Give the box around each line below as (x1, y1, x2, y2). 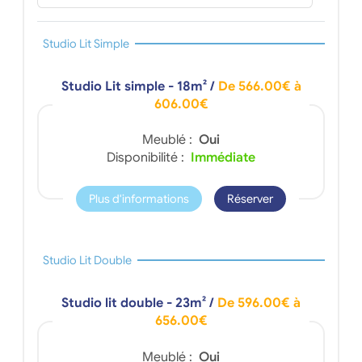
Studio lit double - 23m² (61, 295, 206, 312)
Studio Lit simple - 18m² (61, 78, 207, 95)
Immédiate (191, 149, 255, 166)
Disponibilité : (107, 149, 187, 166)
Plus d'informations (88, 192, 189, 207)
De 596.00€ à (217, 295, 301, 312)
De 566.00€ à (217, 78, 301, 95)
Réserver (227, 192, 274, 207)
